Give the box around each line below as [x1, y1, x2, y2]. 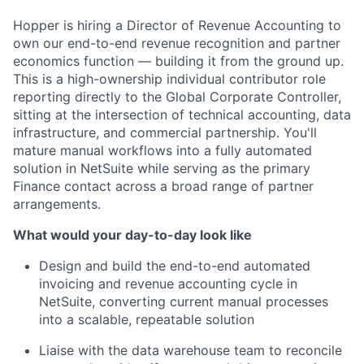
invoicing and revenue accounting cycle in [39, 275, 297, 292]
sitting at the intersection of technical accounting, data [13, 106, 351, 123]
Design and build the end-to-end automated [39, 257, 310, 274]
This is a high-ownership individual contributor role [13, 70, 326, 87]
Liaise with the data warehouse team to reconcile [39, 341, 342, 358]
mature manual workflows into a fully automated [13, 141, 312, 158]
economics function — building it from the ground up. [13, 52, 344, 69]
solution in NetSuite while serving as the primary [13, 159, 310, 176]
